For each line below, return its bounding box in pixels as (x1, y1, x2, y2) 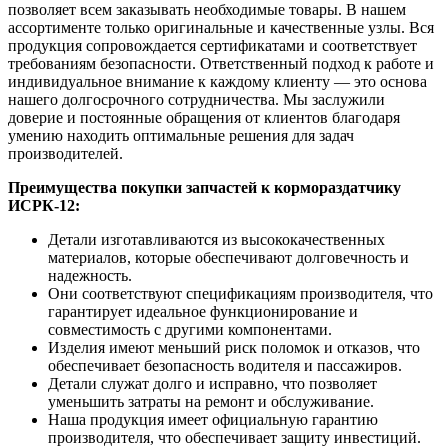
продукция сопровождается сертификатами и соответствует (8, 36, 417, 54)
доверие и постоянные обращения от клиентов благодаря (8, 108, 400, 126)
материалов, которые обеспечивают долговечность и (48, 248, 409, 266)
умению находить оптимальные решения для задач (8, 126, 354, 144)
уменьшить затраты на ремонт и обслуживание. (48, 392, 374, 410)
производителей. (8, 144, 123, 162)
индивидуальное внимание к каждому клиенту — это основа (8, 72, 427, 90)
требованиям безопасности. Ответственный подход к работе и (8, 54, 434, 72)
